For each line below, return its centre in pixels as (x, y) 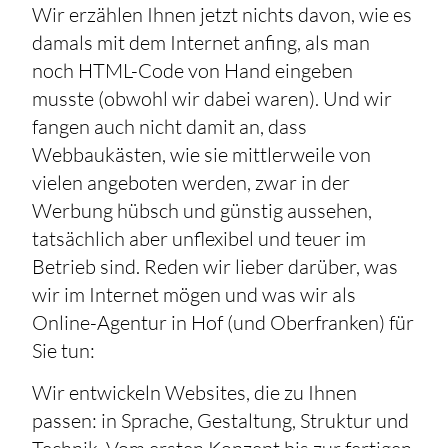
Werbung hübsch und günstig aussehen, (202, 210)
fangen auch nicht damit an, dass (170, 126)
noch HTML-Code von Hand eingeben (193, 70)
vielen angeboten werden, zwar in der (191, 182)
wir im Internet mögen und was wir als (194, 294)
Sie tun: (64, 350)
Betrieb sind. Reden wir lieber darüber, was (215, 266)
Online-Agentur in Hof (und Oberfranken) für (223, 322)
